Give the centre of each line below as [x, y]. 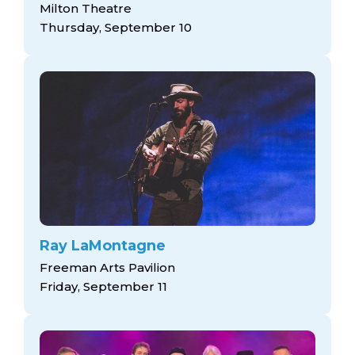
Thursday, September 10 [116, 28]
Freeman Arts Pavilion [107, 267]
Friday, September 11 [103, 286]
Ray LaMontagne [103, 246]
